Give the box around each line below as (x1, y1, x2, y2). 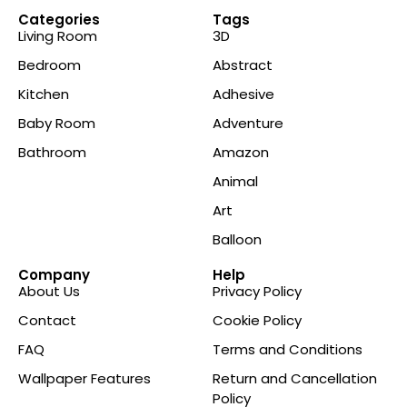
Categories (18, 10, 100, 30)
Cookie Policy (213, 311, 302, 331)
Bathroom (18, 143, 86, 163)
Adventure (213, 114, 283, 134)
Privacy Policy (213, 282, 302, 302)
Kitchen (18, 84, 69, 104)
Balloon (213, 230, 262, 250)
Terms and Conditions (213, 340, 362, 360)
